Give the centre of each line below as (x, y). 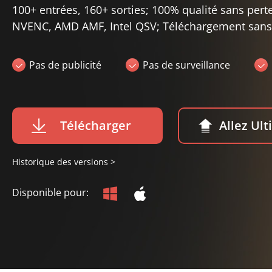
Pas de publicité (65, 65)
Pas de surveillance (186, 65)
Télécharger (95, 125)
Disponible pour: (52, 192)
